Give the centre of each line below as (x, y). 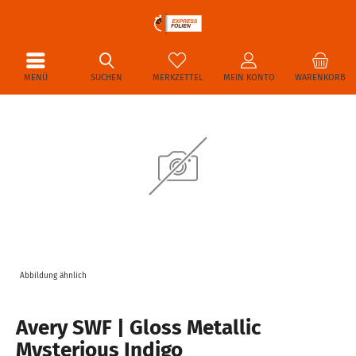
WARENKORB (320, 77)
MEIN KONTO (249, 77)
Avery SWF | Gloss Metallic (138, 328)
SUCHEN (107, 77)
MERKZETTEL (178, 77)
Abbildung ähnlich (53, 276)
